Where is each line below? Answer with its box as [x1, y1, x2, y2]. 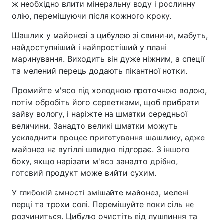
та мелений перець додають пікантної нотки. [12, 65, 187, 76]
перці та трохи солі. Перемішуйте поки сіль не [12, 199, 194, 209]
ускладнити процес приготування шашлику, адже [12, 132, 205, 142]
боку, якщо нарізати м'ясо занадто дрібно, [12, 156, 178, 166]
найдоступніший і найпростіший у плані [12, 42, 166, 52]
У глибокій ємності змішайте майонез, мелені [12, 187, 189, 197]
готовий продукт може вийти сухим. [12, 167, 156, 178]
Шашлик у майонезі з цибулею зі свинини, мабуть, [12, 30, 208, 40]
